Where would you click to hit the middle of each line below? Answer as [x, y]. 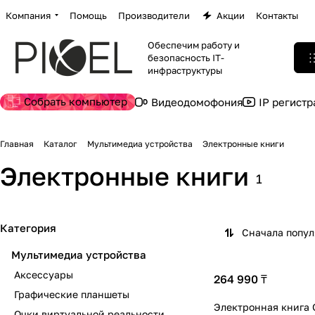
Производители [154, 15]
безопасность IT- [186, 58]
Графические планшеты [72, 294]
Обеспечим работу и [194, 45]
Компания [28, 15]
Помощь [88, 15]
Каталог [60, 144]
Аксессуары [44, 275]
